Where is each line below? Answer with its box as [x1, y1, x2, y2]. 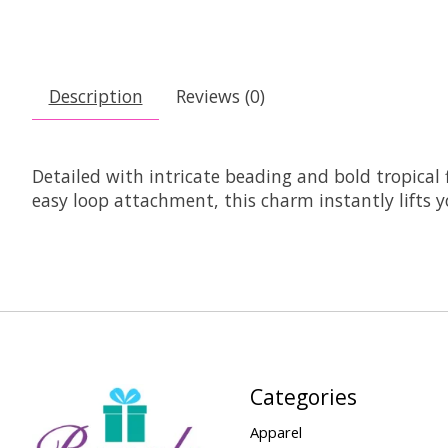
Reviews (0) [175, 84, 265, 109]
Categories [249, 381, 357, 411]
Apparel [249, 422, 302, 443]
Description [48, 84, 143, 109]
